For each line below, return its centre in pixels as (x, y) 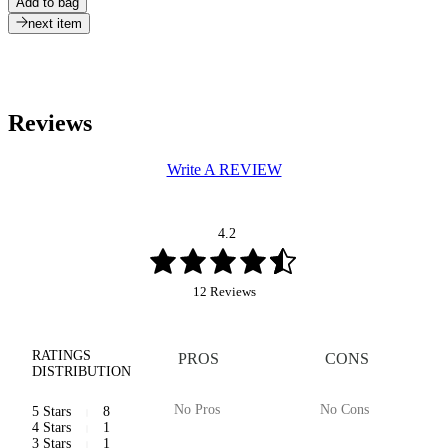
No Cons (345, 409)
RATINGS (61, 355)
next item (55, 24)
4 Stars (51, 427)
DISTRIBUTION (81, 371)
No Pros (196, 409)
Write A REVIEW (224, 170)
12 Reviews (224, 291)
